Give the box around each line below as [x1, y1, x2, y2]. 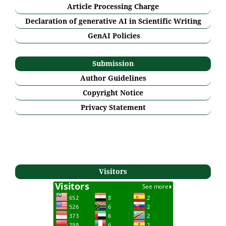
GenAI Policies [88, 30, 140, 40]
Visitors [99, 166, 127, 176]
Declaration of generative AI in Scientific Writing [25, 16, 201, 26]
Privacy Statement [80, 102, 146, 112]
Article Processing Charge [67, 1, 159, 11]
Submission [92, 58, 134, 68]
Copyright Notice [83, 87, 143, 97]
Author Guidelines [80, 73, 146, 83]
